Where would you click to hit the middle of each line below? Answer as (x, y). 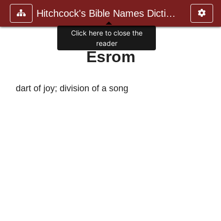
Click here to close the (107, 33)
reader (107, 43)
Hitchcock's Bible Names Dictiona (171, 13)
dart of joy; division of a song (72, 88)
